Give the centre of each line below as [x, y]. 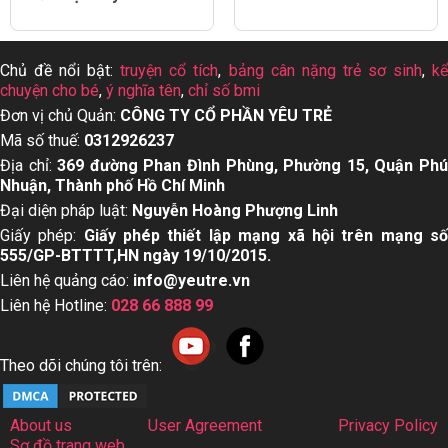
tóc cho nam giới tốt [99, 67]
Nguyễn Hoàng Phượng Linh [235, 305]
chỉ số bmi [224, 185]
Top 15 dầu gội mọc [97, 46]
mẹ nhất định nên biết [327, 67]
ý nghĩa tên [143, 185]
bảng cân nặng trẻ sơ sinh [325, 165]
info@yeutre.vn [191, 375]
